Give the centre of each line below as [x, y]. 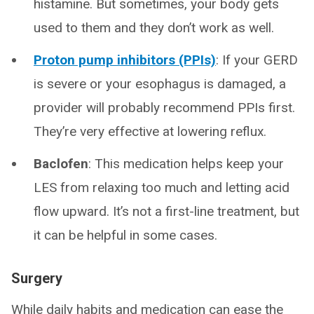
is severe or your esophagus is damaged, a [160, 84]
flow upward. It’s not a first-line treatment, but [166, 212]
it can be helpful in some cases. [125, 235]
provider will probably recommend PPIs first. [164, 108]
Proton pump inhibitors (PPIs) [125, 60]
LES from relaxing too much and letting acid [162, 188]
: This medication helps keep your [186, 164]
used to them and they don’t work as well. [154, 28]
